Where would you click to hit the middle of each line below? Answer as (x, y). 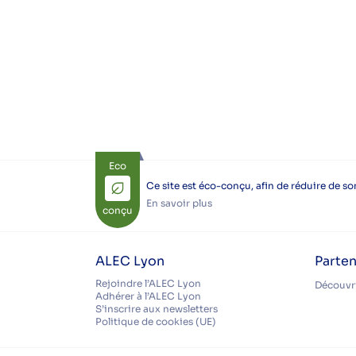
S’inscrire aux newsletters (157, 308)
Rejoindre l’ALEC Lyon (148, 283)
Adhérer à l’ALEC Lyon (148, 296)
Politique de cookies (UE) (156, 321)
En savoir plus (179, 203)
